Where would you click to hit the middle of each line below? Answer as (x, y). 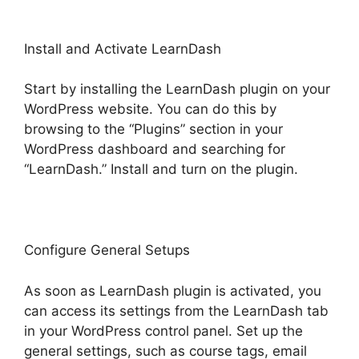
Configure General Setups (107, 250)
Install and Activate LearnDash (123, 48)
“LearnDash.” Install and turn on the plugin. (161, 169)
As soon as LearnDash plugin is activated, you (173, 290)
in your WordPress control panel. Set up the (163, 331)
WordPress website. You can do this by (150, 109)
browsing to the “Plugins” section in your (153, 129)
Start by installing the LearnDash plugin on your (177, 89)
